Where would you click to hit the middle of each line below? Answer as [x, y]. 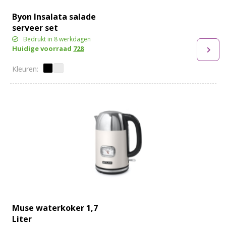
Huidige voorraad [43, 48]
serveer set [35, 27]
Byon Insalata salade [54, 16]
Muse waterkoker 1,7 [55, 208]
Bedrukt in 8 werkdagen [57, 39]
